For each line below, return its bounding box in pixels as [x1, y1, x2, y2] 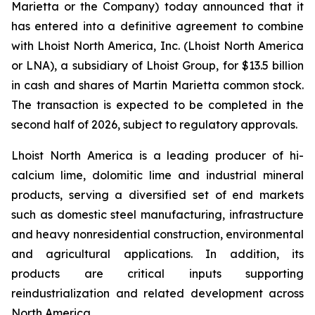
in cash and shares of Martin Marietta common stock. [11, 78, 304, 92]
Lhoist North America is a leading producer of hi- [11, 148, 304, 162]
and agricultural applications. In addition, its [11, 247, 304, 261]
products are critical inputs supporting [11, 266, 304, 281]
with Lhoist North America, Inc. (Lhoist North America [11, 39, 304, 53]
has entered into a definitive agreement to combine [11, 19, 304, 33]
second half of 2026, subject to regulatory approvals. [11, 117, 297, 131]
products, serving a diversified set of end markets [11, 188, 304, 202]
